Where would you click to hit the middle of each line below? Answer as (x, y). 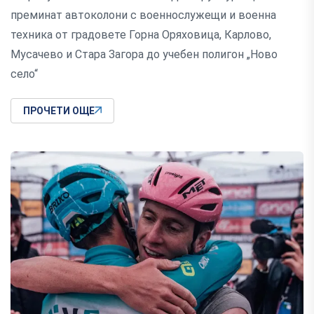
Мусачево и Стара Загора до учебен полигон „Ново (144, 54)
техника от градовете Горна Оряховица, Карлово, (141, 34)
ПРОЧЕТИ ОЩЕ (59, 110)
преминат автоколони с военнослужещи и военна (143, 15)
